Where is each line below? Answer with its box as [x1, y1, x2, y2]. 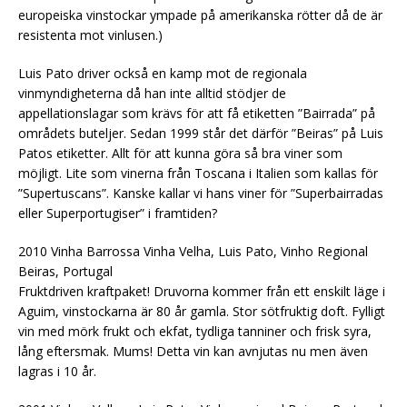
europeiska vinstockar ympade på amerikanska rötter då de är [18, 5, 382, 24]
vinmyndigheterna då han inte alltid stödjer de [18, 84, 286, 102]
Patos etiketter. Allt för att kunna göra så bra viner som [18, 144, 342, 162]
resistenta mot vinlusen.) [18, 25, 163, 44]
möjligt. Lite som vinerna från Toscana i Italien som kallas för [18, 164, 378, 182]
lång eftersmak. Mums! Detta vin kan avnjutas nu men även [18, 342, 368, 360]
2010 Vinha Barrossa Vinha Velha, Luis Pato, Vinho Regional [18, 242, 368, 260]
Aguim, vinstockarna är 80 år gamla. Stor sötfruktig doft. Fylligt [18, 302, 385, 320]
